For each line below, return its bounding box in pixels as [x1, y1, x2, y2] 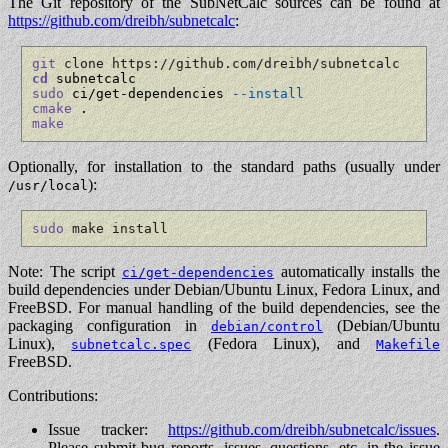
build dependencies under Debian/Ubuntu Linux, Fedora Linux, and [8, 280, 440, 298]
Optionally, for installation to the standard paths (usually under [8, 158, 440, 175]
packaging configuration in [8, 316, 211, 334]
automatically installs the [274, 262, 440, 280]
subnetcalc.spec [71, 336, 192, 352]
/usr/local [8, 178, 88, 193]
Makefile [376, 336, 441, 352]
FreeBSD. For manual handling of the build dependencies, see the [8, 298, 440, 316]
